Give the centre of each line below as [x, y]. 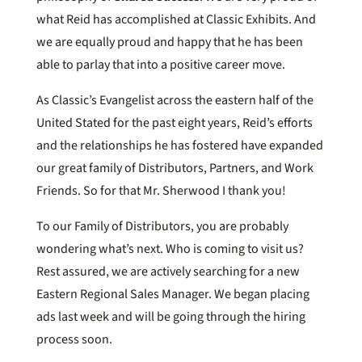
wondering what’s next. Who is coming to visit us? [170, 248]
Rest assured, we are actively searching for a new [168, 271]
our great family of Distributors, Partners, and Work [175, 168]
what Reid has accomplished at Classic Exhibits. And [176, 19]
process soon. [74, 339]
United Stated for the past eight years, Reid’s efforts [174, 122]
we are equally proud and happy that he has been [169, 42]
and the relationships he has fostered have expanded [179, 145]
